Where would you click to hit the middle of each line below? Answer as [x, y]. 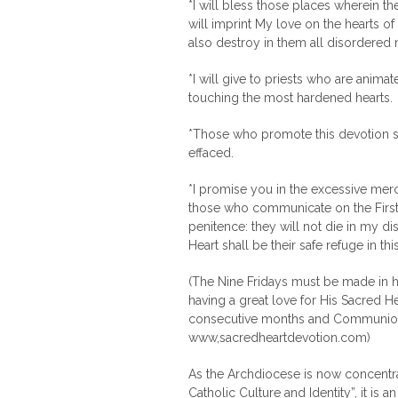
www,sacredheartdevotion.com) [279, 338]
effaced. [211, 153]
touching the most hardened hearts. [291, 98]
